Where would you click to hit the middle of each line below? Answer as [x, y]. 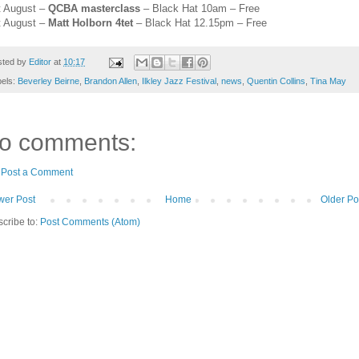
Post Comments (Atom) [90, 222]
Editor [40, 61]
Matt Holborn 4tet [91, 22]
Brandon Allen [111, 81]
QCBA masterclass [94, 8]
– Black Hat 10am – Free [200, 8]
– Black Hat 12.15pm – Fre [197, 22]
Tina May [328, 81]
